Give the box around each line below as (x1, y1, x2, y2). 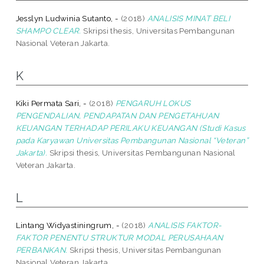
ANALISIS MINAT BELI (147, 13, 230, 23)
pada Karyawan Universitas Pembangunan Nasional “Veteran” (15, 135, 249, 145)
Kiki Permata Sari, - (15, 98, 87, 108)
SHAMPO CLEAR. (15, 25, 81, 35)
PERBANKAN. (15, 245, 68, 255)
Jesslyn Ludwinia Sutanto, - (15, 13, 119, 23)
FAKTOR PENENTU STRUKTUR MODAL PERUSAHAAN (15, 232, 223, 242)
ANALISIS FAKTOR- (148, 220, 222, 230)
